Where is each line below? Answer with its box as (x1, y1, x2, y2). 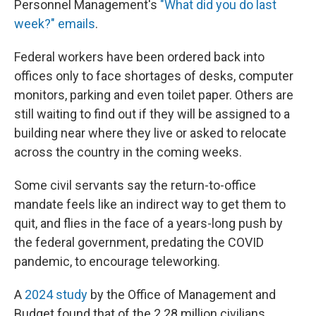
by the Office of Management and (87, 287, 276, 302)
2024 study (25, 287, 87, 302)
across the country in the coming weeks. (14, 145, 242, 159)
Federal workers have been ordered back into (14, 49, 265, 64)
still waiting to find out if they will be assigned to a (14, 107, 290, 121)
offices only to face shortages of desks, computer (14, 68, 293, 83)
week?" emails (14, 16, 95, 31)
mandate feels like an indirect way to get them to (14, 197, 286, 212)
